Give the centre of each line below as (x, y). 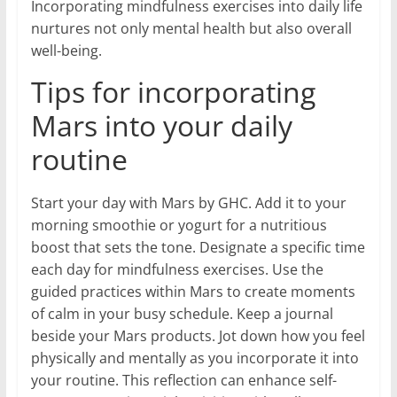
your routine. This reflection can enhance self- (183, 380)
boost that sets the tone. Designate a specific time (198, 247)
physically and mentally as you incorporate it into (195, 358)
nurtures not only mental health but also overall (191, 28)
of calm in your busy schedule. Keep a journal (182, 313)
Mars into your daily (161, 125)
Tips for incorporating (173, 91)
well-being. (66, 50)
